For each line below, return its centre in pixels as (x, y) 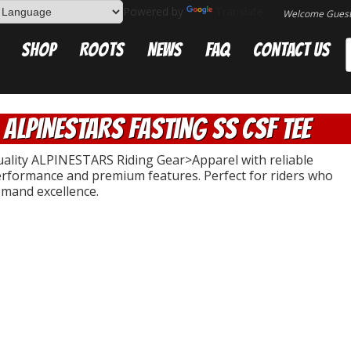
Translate (239, 11)
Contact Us (292, 50)
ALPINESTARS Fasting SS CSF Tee (157, 129)
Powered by (155, 11)
